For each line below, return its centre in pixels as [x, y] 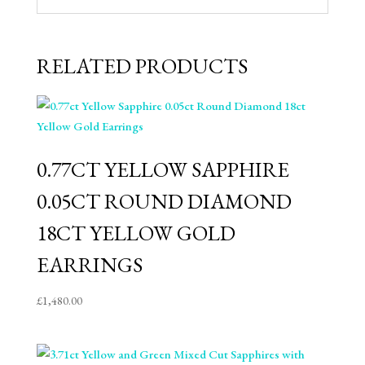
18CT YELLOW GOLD [136, 233]
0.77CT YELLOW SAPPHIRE [163, 169]
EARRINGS [89, 265]
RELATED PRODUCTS [142, 66]
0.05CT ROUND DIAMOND [164, 201]
